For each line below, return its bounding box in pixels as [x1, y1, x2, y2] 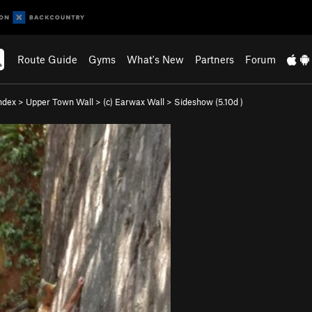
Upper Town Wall [26, 96, 93, 107]
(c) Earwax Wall [103, 96, 164, 107]
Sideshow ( [174, 96, 218, 107]
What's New [127, 53, 185, 65]
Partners [195, 53, 235, 65]
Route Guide [17, 53, 78, 65]
